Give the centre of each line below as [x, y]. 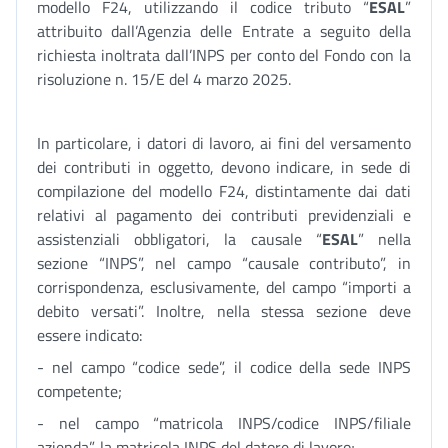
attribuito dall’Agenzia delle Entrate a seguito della [224, 31]
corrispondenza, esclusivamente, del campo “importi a [224, 287]
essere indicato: [89, 335]
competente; [79, 391]
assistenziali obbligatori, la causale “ [179, 239]
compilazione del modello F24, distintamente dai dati [224, 191]
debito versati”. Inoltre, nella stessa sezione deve [224, 311]
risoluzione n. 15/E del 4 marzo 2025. [164, 79]
